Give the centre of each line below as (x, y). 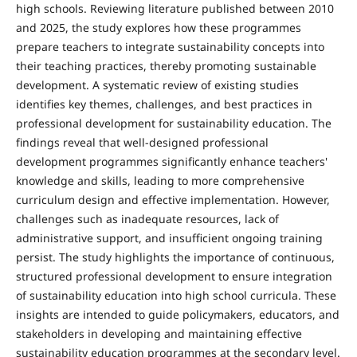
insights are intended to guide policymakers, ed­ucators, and (177, 315)
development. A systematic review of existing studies (157, 85)
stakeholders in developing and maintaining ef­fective (159, 334)
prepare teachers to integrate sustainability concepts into (170, 47)
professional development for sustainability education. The (173, 124)
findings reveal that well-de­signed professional (142, 143)
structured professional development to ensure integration (174, 277)
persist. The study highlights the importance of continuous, (175, 257)
